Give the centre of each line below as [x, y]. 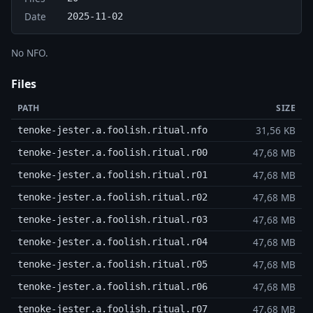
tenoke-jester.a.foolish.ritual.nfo [112, 130]
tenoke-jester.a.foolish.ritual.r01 [112, 175]
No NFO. [30, 52]
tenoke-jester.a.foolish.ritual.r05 [112, 264]
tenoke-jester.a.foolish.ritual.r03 [112, 220]
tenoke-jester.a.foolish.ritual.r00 [112, 153]
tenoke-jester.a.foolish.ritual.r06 [112, 287]
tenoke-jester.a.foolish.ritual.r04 [112, 242]
